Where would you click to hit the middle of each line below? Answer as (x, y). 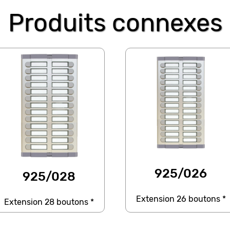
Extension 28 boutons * (49, 202)
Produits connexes (115, 23)
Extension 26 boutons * (181, 199)
